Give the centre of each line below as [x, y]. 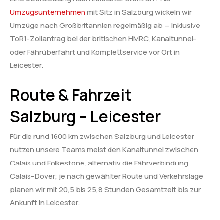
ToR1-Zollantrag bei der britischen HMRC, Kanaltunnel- [103, 39]
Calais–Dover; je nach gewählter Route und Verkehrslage [107, 176]
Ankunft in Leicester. [45, 202]
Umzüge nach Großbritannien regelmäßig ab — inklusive [105, 26]
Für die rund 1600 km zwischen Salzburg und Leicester [102, 136]
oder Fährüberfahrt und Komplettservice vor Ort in [95, 52]
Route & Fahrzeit [71, 95]
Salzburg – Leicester [85, 116]
